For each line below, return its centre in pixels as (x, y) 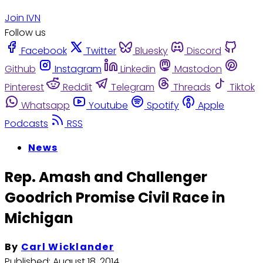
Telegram (133, 87)
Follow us (25, 32)
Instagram (78, 69)
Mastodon (198, 69)
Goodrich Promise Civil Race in (115, 197)
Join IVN (23, 18)
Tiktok (242, 87)
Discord (204, 50)
